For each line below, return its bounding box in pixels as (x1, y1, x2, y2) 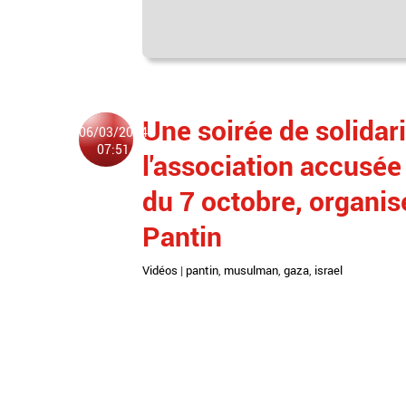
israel (314, 262, 343, 278)
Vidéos (142, 262, 178, 278)
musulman (224, 262, 278, 278)
